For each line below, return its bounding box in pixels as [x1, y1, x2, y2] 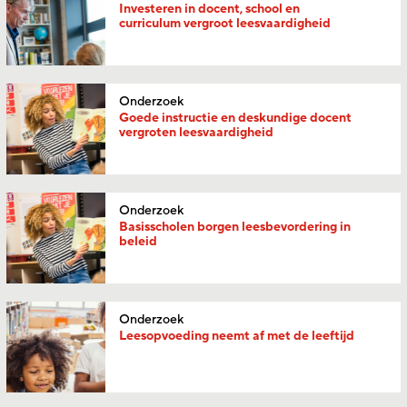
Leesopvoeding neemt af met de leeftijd [119, 327, 355, 344]
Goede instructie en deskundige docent [119, 109, 352, 126]
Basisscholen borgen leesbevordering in [119, 218, 352, 235]
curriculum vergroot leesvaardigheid [119, 15, 332, 32]
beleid [119, 233, 158, 250]
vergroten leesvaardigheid [119, 124, 274, 141]
